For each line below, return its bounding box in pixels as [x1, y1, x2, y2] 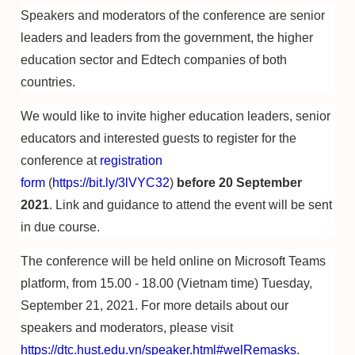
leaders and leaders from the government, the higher [21, 31, 313, 44]
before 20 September [177, 176, 302, 189]
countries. [21, 75, 75, 89]
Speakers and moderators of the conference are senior [21, 9, 325, 22]
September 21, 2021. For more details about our [21, 299, 288, 312]
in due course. [21, 220, 100, 234]
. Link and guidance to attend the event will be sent [49, 198, 332, 212]
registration [100, 154, 162, 167]
